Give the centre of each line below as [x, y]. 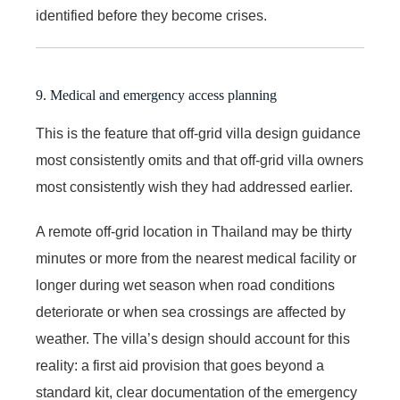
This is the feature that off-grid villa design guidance [198, 133]
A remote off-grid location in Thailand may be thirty [194, 231]
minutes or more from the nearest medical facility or [196, 258]
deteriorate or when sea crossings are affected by [191, 312]
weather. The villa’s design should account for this [193, 338]
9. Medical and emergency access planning [156, 95]
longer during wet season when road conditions [185, 285]
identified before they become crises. [151, 15]
